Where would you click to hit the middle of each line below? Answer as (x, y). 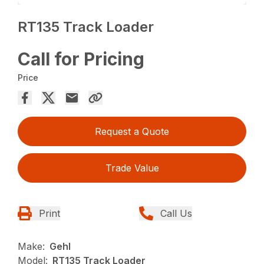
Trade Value (132, 168)
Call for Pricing (81, 59)
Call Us (176, 214)
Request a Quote (132, 132)
